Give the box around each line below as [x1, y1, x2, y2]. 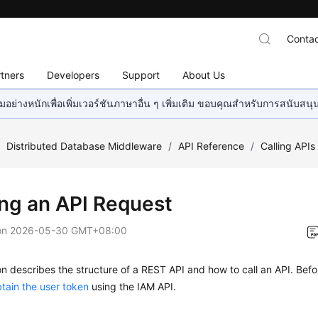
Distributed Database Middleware [6, 140, 163, 152]
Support [122, 68, 160, 81]
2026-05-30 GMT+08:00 [10, 224, 128, 236]
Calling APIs [261, 140, 316, 152]
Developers [47, 68, 100, 81]
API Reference [178, 140, 245, 152]
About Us [182, 68, 226, 81]
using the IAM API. [89, 280, 177, 292]
